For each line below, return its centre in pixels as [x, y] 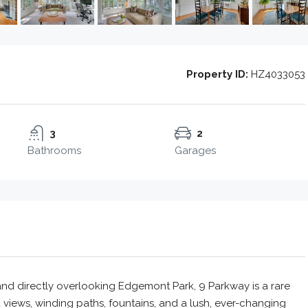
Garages [195, 150]
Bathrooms [54, 150]
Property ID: [217, 74]
